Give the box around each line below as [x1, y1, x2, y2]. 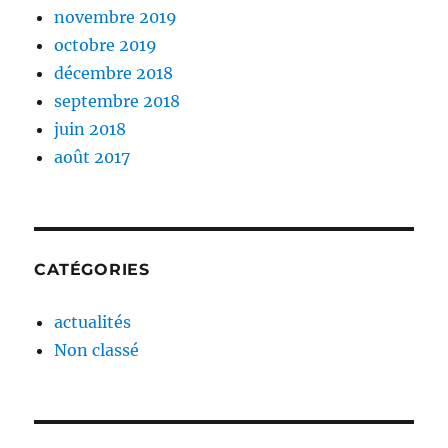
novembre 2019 [54, 7, 178, 28]
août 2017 [54, 147, 131, 168]
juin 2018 [54, 119, 127, 140]
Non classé [54, 340, 140, 361]
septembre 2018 [54, 91, 181, 112]
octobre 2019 [54, 35, 158, 56]
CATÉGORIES [34, 260, 150, 280]
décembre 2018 [54, 63, 174, 84]
